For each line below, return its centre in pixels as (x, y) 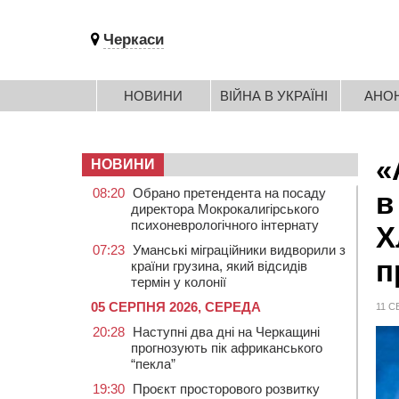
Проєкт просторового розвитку (226, 389)
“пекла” (153, 364)
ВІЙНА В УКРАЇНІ (274, 96)
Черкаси (134, 40)
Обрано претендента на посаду (229, 193)
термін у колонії (179, 282)
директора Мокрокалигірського (225, 209)
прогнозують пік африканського (227, 348)
